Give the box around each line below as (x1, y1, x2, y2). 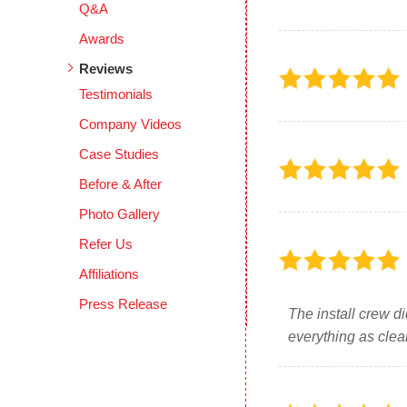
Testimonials (79, 86, 154, 102)
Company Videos (79, 116, 183, 132)
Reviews (79, 61, 134, 76)
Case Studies (79, 146, 160, 162)
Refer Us (79, 236, 134, 252)
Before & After (79, 176, 163, 192)
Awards (79, 31, 125, 46)
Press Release (79, 296, 168, 312)
